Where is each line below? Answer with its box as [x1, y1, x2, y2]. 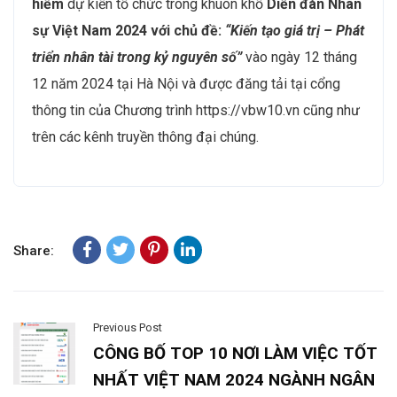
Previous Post [93, 320, 162, 334]
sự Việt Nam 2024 [32, 21, 147, 39]
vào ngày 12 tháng [245, 48, 357, 66]
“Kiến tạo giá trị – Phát [225, 21, 364, 39]
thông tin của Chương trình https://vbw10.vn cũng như [32, 101, 360, 119]
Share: [13, 242, 54, 259]
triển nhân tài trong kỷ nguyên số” [32, 48, 245, 66]
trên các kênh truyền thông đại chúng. [32, 128, 259, 145]
